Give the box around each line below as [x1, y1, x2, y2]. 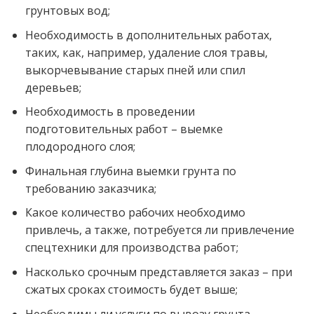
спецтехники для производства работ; [25, 240, 238, 256]
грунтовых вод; [25, 2, 110, 18]
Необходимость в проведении [25, 104, 195, 120]
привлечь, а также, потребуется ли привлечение [25, 222, 294, 238]
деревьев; [25, 79, 81, 95]
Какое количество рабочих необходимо [25, 205, 245, 221]
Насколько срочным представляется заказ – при [25, 264, 292, 280]
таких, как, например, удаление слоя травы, [25, 44, 268, 60]
